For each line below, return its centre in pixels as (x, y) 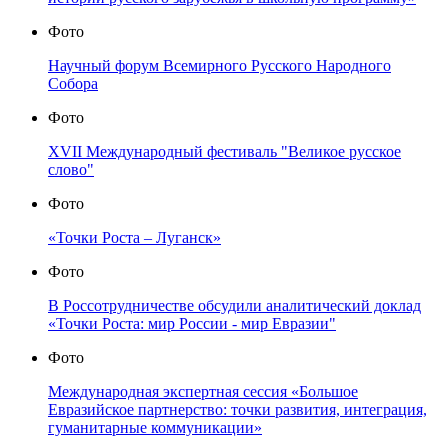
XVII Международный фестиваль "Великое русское (224, 152)
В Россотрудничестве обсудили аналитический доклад (234, 306)
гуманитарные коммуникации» (155, 428)
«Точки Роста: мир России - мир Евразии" (192, 324)
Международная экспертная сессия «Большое (203, 392)
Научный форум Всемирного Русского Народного (219, 66)
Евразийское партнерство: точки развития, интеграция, (237, 410)
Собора (73, 84)
